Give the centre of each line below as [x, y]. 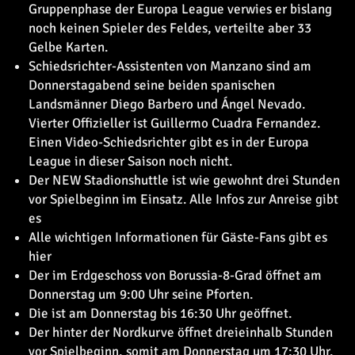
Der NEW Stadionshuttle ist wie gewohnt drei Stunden [184, 180]
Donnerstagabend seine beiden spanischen [152, 85]
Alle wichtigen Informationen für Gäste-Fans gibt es [178, 237]
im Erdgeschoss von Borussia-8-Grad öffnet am [187, 275]
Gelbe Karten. [68, 47]
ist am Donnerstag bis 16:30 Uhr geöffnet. [172, 313]
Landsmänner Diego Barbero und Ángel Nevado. [167, 104]
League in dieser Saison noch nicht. [130, 161]
